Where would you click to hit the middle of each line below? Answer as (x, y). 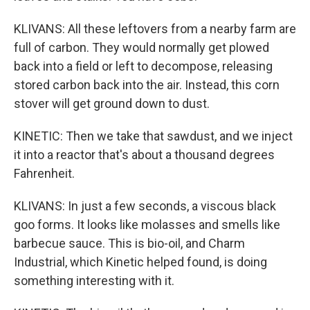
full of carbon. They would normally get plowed (142, 47)
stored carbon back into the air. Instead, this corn (147, 85)
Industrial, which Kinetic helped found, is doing (140, 262)
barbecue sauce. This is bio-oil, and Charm (129, 243)
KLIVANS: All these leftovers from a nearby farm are (155, 29)
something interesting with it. (94, 281)
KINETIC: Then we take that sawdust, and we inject (153, 136)
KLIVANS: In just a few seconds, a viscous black (145, 206)
